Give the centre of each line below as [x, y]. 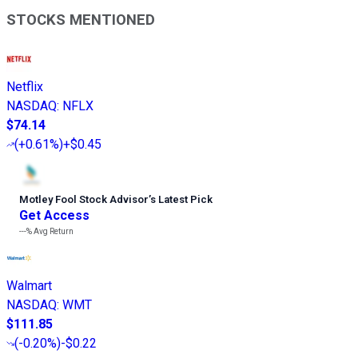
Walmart [29, 286]
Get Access [54, 216]
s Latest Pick [181, 200]
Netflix [25, 87]
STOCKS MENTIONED [81, 20]
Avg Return [53, 232]
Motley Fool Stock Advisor [84, 200]
